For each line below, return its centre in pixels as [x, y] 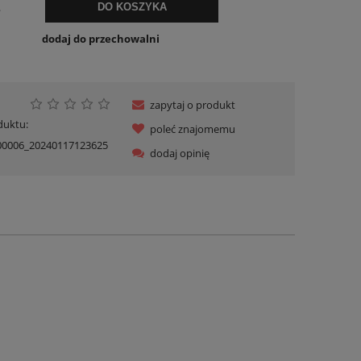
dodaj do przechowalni [100, 38]
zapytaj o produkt [193, 105]
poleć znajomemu [193, 129]
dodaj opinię [180, 154]
